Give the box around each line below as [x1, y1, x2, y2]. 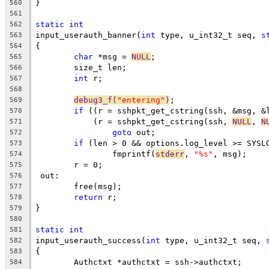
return [74, 192, 103, 202]
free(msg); [74, 181, 122, 191]
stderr [156, 149, 184, 159]
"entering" [117, 95, 165, 104]
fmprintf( [112, 149, 156, 159]
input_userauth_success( [35, 235, 146, 245]
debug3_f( [74, 95, 117, 104]
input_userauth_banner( [35, 30, 141, 40]
